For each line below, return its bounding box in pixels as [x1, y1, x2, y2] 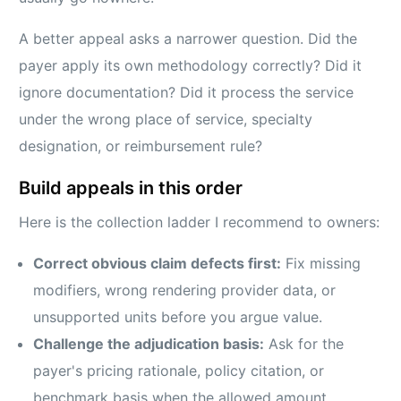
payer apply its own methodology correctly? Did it [19, 55, 363, 74]
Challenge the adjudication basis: [33, 334, 265, 353]
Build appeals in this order [19, 176, 243, 199]
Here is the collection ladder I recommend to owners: [19, 212, 380, 231]
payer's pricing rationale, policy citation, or [33, 361, 325, 380]
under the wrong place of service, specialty [19, 109, 313, 128]
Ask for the [264, 334, 345, 353]
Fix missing [281, 253, 362, 272]
